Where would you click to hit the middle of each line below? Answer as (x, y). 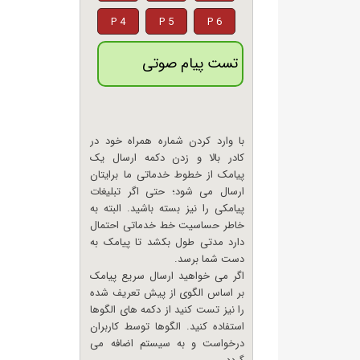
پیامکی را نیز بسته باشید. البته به (168, 209)
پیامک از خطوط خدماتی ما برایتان (168, 175)
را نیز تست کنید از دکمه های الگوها (168, 310)
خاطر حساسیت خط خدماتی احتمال (168, 225)
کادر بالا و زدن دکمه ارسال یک (168, 158)
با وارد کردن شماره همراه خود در (168, 141)
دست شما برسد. (210, 259)
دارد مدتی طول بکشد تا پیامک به (168, 242)
